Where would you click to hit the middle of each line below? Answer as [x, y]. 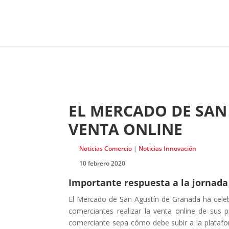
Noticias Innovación [167, 148]
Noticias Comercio [105, 148]
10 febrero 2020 [102, 163]
